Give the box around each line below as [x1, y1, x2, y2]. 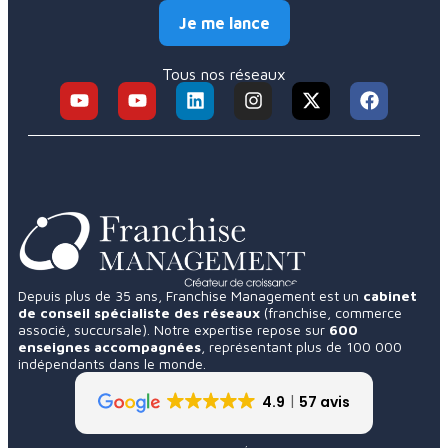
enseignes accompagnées [18, 337, 201, 355]
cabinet [363, 286, 417, 304]
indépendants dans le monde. [18, 354, 210, 372]
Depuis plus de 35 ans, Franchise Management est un [18, 286, 363, 304]
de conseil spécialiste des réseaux [18, 303, 264, 321]
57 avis [298, 391, 350, 412]
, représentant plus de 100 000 [201, 337, 402, 355]
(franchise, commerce [264, 303, 402, 321]
